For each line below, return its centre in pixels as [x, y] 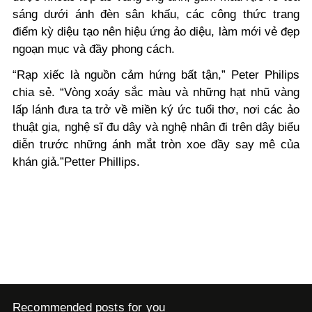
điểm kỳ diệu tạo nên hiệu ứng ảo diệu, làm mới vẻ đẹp [156, 32]
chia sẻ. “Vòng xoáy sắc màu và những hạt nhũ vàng [156, 93]
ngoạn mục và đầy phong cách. [94, 49]
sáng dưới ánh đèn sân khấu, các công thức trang [156, 15]
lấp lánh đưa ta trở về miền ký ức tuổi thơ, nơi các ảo [156, 110]
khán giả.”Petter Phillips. [76, 162]
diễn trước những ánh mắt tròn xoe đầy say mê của [156, 145]
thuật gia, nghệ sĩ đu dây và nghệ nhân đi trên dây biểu [156, 127]
